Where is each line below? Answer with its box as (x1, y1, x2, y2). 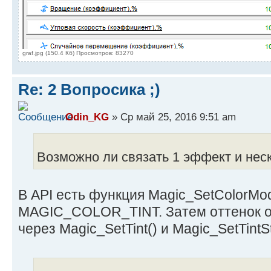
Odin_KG (65, 111, 109, 123)
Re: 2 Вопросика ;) (18, 80, 160, 99)
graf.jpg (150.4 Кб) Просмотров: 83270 (22, 49, 134, 56)
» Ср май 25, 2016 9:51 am (109, 111, 236, 123)
